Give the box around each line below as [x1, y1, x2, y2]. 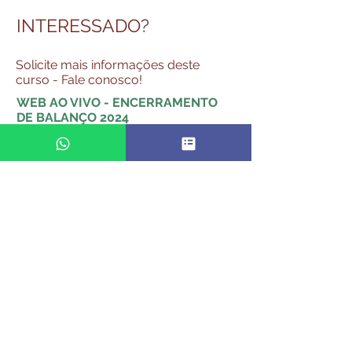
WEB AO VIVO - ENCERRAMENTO [16, 94, 218, 110]
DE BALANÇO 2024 [16, 109, 129, 125]
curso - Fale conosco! [16, 71, 142, 87]
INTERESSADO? [16, 14, 149, 36]
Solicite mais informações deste [16, 57, 200, 72]
